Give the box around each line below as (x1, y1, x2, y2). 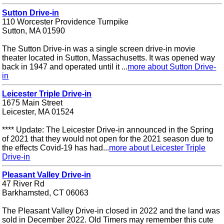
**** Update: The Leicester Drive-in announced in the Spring (2, 125, 214, 134)
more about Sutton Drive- (127, 62, 216, 71)
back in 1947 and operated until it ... (2, 62, 128, 71)
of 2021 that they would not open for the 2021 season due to (2, 134, 213, 143)
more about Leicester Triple (109, 143, 206, 152)
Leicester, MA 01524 (2, 107, 74, 116)
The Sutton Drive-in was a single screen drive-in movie (2, 44, 196, 53)
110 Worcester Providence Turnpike (2, 17, 129, 26)
